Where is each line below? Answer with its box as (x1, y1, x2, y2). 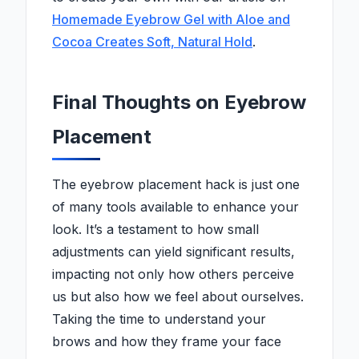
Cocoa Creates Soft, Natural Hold (52, 34, 252, 50)
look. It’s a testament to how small (52, 221, 259, 238)
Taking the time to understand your (52, 311, 266, 328)
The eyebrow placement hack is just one (52, 176, 300, 193)
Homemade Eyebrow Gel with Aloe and (52, 11, 290, 28)
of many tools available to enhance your (52, 199, 299, 216)
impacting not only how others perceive (52, 266, 294, 283)
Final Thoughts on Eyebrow (52, 91, 306, 115)
